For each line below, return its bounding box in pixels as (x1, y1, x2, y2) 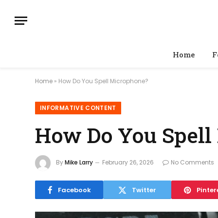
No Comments (171, 158, 214, 167)
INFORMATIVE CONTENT (40, 104, 116, 112)
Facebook (57, 185, 91, 195)
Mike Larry (65, 158, 93, 167)
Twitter (132, 185, 156, 195)
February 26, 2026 (102, 158, 154, 167)
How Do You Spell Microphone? (58, 77, 148, 85)
